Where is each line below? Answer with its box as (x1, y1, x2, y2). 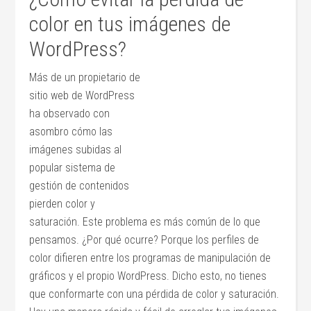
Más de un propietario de (29, 71, 141, 84)
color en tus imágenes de (29, 12, 231, 36)
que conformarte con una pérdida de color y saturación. (29, 287, 280, 301)
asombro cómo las (29, 125, 113, 138)
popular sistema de (29, 161, 116, 174)
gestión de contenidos (29, 179, 130, 192)
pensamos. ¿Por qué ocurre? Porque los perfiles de (29, 233, 260, 246)
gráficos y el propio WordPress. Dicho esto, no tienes (29, 269, 267, 283)
